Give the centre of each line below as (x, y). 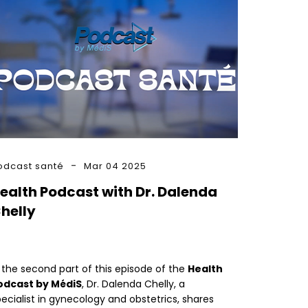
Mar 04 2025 (115, 166)
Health (205, 268)
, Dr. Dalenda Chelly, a (133, 284)
